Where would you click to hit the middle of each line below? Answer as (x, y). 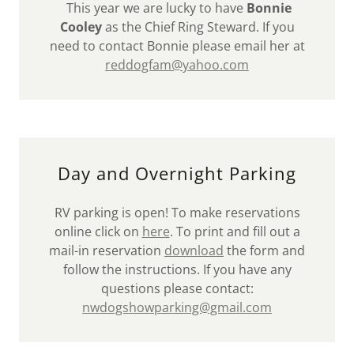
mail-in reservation (107, 250)
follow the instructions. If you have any (177, 269)
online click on (98, 232)
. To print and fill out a (235, 232)
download (194, 250)
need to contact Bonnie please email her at (177, 46)
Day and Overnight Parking (177, 173)
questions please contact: (177, 288)
